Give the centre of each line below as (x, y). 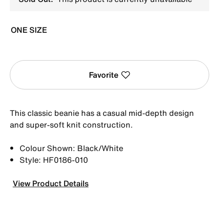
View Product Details (51, 183)
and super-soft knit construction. (71, 124)
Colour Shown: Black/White (71, 148)
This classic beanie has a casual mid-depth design (102, 113)
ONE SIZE (29, 30)
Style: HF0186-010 (54, 160)
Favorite (103, 75)
